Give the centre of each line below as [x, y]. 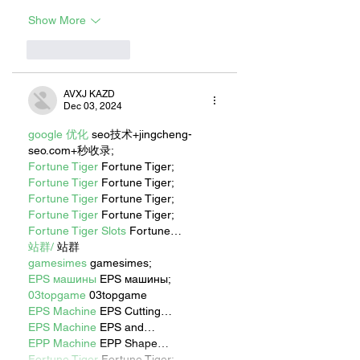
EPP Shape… [133, 343]
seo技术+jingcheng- [140, 134]
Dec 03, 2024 [93, 106]
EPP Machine [62, 343]
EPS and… [126, 327]
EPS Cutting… [134, 311]
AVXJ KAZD [89, 94]
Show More [57, 20]
